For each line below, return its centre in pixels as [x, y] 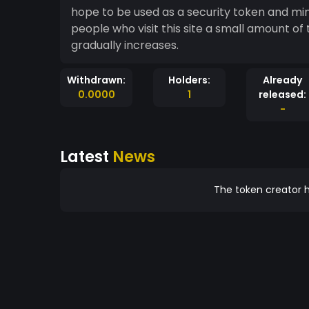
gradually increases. [125, 45]
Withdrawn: [96, 80]
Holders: [189, 80]
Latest [86, 157]
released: [282, 94]
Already [282, 80]
